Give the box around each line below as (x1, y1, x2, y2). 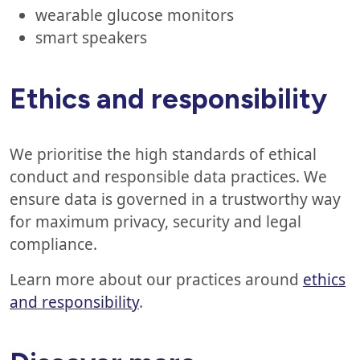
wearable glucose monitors (35, 5, 234, 26)
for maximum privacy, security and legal (10, 211, 301, 233)
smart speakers (35, 27, 153, 48)
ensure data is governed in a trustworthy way (10, 189, 341, 211)
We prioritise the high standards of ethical (10, 144, 317, 166)
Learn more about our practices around (10, 269, 303, 291)
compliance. (10, 234, 104, 256)
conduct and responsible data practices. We (10, 166, 327, 188)
